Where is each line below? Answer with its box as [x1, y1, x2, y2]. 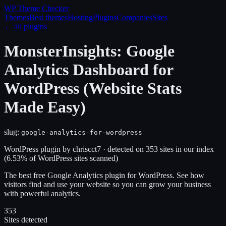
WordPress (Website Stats [4, 79, 182, 98]
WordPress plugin [4, 144, 61, 153]
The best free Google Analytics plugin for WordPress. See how [4, 171, 204, 180]
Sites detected [4, 215, 47, 224]
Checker [42, 4, 69, 13]
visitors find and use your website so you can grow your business [4, 180, 211, 189]
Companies [117, 13, 152, 22]
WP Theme [4, 4, 42, 13]
